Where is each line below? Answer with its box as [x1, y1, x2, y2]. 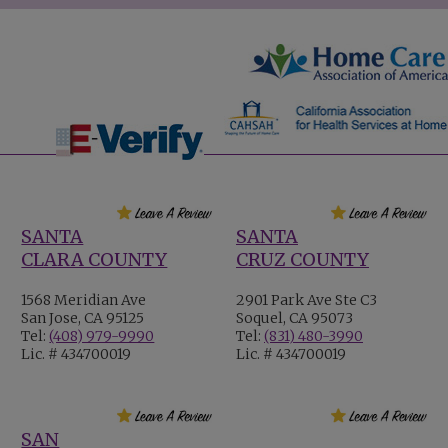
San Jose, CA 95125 [21, 309, 145, 327]
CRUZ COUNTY [236, 248, 369, 271]
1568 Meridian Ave [21, 291, 147, 309]
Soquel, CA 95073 [236, 309, 353, 327]
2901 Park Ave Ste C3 [236, 291, 377, 309]
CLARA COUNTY [21, 248, 168, 271]
